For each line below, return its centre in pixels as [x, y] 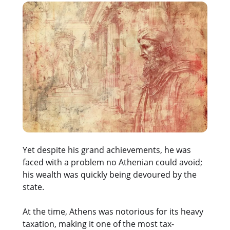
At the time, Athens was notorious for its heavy [113, 211]
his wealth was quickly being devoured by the [110, 174]
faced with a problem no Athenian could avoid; [112, 162]
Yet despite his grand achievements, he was [107, 150]
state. [33, 187]
